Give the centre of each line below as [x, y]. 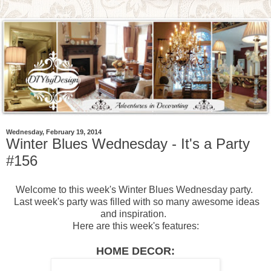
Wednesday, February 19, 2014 [54, 132]
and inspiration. [135, 214]
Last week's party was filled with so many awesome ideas [135, 202]
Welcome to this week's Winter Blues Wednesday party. [135, 190]
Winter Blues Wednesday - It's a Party [128, 144]
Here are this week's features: [135, 226]
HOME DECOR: [135, 251]
